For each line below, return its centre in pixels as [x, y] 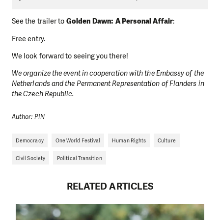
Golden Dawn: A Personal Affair [120, 21]
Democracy [30, 141]
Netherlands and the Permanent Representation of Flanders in [108, 84]
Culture [167, 141]
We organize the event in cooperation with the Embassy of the [108, 73]
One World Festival [78, 141]
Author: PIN [28, 117]
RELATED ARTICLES [110, 186]
